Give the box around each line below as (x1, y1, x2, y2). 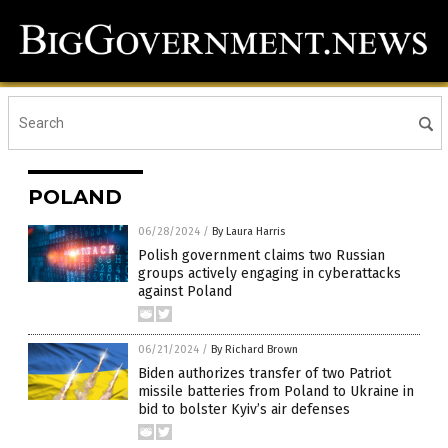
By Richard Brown (211, 343, 298, 357)
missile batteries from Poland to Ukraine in (138, 383, 414, 401)
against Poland (138, 283, 232, 301)
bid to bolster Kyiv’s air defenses (138, 401, 350, 419)
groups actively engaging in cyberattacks (138, 265, 401, 283)
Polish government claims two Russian (138, 247, 385, 265)
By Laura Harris (212, 225, 285, 239)
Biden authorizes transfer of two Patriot (138, 365, 391, 383)
